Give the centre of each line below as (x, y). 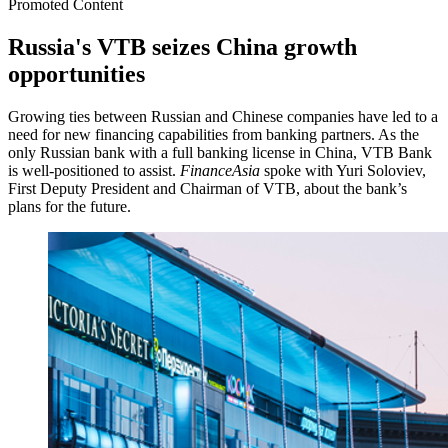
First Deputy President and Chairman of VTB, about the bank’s (207, 188)
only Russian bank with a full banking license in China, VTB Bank (220, 152)
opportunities (76, 74)
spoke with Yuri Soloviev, (343, 170)
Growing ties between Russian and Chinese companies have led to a (223, 116)
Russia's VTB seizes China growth (182, 47)
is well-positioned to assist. (94, 170)
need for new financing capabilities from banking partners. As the (213, 134)
